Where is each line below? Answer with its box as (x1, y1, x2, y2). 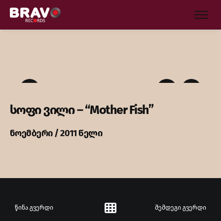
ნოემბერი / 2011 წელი (10, 128, 103, 139)
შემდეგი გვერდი (154, 204, 206, 212)
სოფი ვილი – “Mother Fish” (10, 103, 153, 117)
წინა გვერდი (15, 204, 53, 212)
